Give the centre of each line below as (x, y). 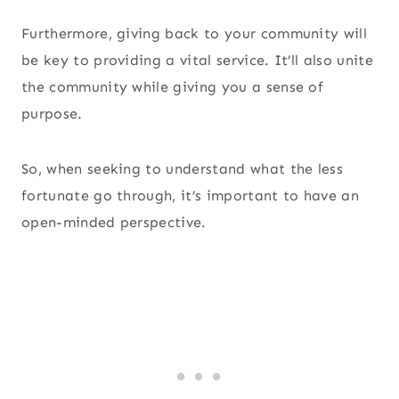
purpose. (52, 114)
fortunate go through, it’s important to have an (191, 196)
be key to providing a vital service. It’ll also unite (197, 61)
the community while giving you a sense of (173, 87)
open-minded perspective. (117, 223)
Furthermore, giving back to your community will (195, 34)
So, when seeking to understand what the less (183, 169)
